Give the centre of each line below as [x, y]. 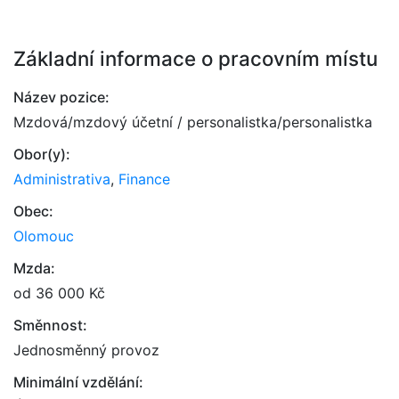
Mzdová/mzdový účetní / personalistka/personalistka [193, 122]
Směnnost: [50, 325]
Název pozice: [61, 97]
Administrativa [62, 179]
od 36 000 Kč [59, 293]
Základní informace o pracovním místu [195, 58]
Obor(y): [42, 154]
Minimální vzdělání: [78, 382]
